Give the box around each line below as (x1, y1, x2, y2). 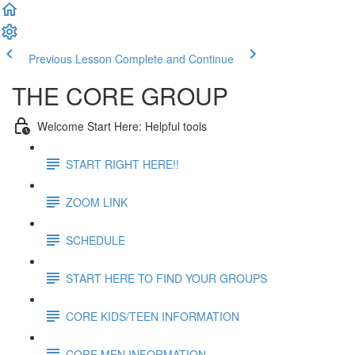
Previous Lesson (29, 51, 112, 67)
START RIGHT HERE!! (66, 155, 179, 172)
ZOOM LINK (66, 193, 128, 210)
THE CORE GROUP (12, 78, 228, 113)
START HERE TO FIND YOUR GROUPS (66, 269, 267, 286)
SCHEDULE (66, 231, 125, 248)
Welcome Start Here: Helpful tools (37, 117, 207, 134)
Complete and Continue (115, 51, 234, 67)
